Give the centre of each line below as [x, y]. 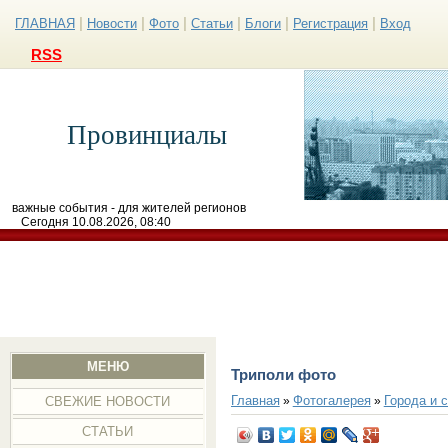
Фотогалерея [331, 400]
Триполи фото [283, 374]
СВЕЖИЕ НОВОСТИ [108, 401]
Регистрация [330, 23]
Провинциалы [147, 135]
